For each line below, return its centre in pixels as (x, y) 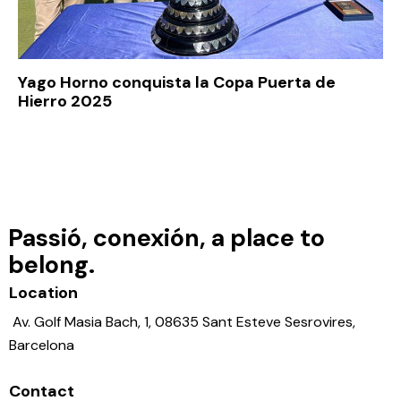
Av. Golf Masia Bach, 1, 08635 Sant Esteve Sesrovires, (184, 321)
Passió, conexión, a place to (166, 237)
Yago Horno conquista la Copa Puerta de (177, 82)
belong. (51, 264)
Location (43, 293)
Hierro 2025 (65, 101)
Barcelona (42, 345)
